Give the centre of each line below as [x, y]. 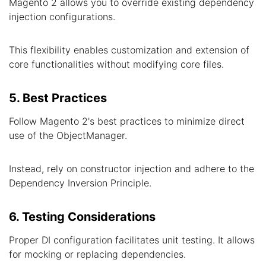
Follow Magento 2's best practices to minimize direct [127, 121]
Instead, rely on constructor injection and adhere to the [132, 169]
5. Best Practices [58, 98]
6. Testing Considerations [82, 217]
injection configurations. [62, 17]
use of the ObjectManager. [68, 135]
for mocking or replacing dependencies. [97, 254]
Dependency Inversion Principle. [80, 183]
